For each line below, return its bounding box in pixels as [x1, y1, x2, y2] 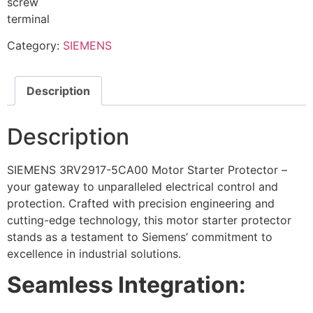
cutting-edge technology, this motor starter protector [7, 212, 291, 227]
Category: [7, 38, 63, 53]
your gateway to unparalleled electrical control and [7, 179, 278, 194]
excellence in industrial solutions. [7, 246, 181, 261]
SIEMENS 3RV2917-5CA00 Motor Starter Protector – [7, 162, 287, 177]
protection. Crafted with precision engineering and [7, 196, 275, 210]
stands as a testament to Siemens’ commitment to [7, 229, 272, 244]
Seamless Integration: [7, 271, 246, 299]
